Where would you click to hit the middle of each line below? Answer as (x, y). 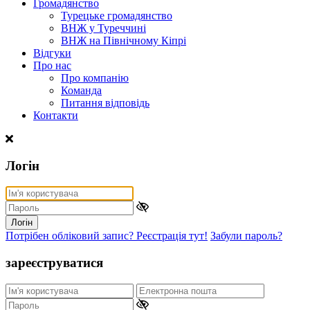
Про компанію (95, 77)
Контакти (56, 115)
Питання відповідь (105, 102)
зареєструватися (54, 263)
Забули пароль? (246, 236)
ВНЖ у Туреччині (103, 28)
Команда (81, 90)
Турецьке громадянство (117, 15)
